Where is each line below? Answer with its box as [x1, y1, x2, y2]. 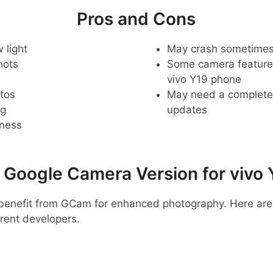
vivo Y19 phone [167, 73, 241, 85]
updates [167, 103, 207, 116]
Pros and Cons [76, 8, 196, 29]
